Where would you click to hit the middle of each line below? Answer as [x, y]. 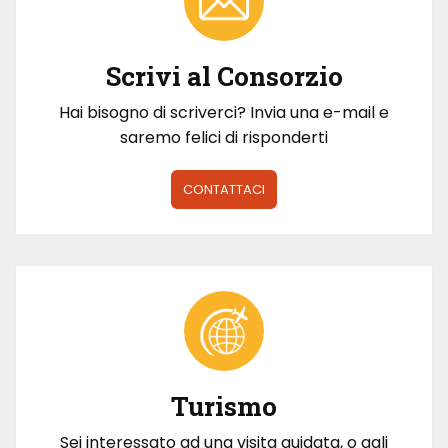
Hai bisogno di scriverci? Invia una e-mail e [224, 112]
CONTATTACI [224, 189]
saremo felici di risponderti [224, 137]
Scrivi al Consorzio [224, 75]
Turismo [224, 405]
